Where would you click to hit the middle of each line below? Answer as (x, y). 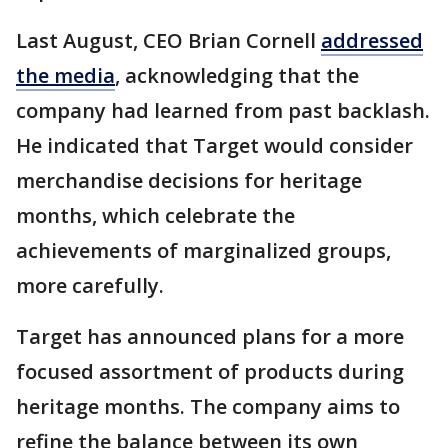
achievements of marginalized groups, (203, 251)
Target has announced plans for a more (210, 337)
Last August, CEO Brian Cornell (168, 41)
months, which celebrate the (155, 216)
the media (65, 76)
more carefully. (90, 286)
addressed (372, 41)
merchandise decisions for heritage (189, 181)
